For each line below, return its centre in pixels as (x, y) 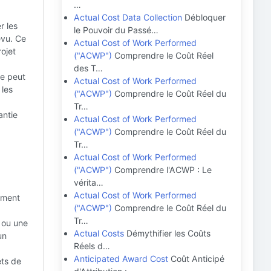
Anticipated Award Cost (121, 259)
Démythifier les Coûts (167, 233)
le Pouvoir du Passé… (116, 30)
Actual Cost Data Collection (128, 17)
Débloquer (204, 17)
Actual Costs (99, 233)
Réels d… (92, 246)
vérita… (89, 182)
